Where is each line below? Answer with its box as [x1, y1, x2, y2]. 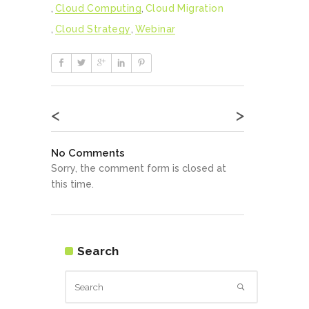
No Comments [51, 146, 125, 159]
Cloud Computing [55, 2, 141, 14]
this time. [51, 178, 94, 190]
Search [77, 243, 119, 258]
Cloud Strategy [55, 23, 131, 34]
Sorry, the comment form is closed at [51, 162, 226, 174]
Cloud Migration [146, 2, 223, 14]
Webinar [134, 23, 176, 34]
